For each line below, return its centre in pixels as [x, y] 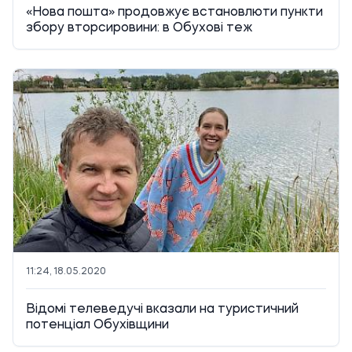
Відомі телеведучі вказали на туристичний [162, 309]
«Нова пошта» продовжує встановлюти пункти [174, 12]
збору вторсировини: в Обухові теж [139, 28]
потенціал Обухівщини [97, 325]
